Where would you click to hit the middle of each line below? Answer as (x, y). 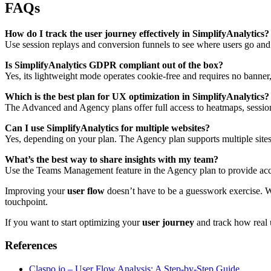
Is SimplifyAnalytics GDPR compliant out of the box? (114, 65)
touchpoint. (26, 201)
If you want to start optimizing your (73, 222)
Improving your (36, 191)
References (31, 246)
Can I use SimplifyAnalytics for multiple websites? (107, 128)
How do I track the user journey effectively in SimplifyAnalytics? (137, 33)
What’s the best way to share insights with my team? (112, 159)
